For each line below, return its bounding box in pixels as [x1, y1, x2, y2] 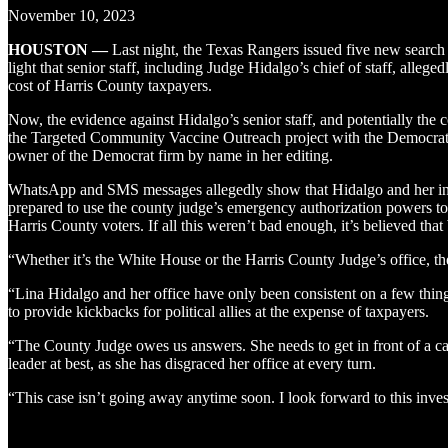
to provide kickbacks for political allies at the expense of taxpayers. [8, 302, 433, 320]
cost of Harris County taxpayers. [8, 76, 216, 94]
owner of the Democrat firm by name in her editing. [8, 146, 337, 164]
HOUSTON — [8, 40, 112, 58]
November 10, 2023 [8, 6, 139, 24]
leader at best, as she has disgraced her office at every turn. [8, 354, 380, 372]
